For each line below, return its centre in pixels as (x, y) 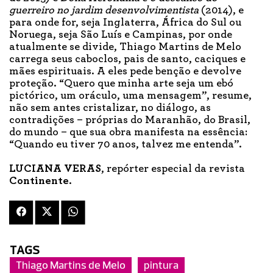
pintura (161, 265)
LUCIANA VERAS (55, 168)
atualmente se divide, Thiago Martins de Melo (125, 47)
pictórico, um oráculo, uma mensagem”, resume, (130, 95)
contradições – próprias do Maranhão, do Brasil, (130, 120)
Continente (39, 181)
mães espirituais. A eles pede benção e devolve (125, 71)
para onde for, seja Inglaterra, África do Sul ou (125, 22)
